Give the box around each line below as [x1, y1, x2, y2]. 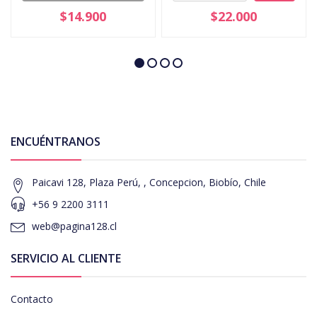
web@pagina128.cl [32, 219, 117, 233]
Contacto [11, 292, 53, 306]
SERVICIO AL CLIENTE [11, 250, 121, 266]
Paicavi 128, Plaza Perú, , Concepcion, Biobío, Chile [32, 175, 266, 189]
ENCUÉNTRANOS [11, 133, 100, 149]
